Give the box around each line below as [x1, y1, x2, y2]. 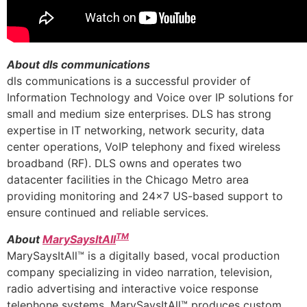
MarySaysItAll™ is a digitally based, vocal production [7, 248, 280, 262]
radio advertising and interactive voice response [7, 281, 258, 295]
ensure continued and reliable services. [7, 206, 208, 220]
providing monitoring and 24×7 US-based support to [7, 189, 283, 204]
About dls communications [7, 58, 150, 72]
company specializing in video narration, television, [7, 265, 272, 279]
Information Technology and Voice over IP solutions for [7, 90, 293, 105]
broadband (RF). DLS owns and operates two [7, 156, 242, 171]
